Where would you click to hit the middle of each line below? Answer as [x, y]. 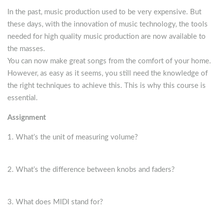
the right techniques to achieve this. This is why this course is [107, 86]
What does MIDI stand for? [59, 202]
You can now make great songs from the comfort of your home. [109, 61]
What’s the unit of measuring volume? [79, 137]
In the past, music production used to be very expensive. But [104, 12]
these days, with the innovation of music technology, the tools [108, 25]
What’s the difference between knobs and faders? [96, 170]
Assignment [27, 118]
